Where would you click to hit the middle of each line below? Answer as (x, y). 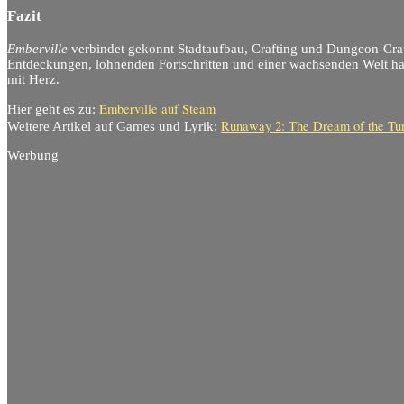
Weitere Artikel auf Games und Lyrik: (114, 127)
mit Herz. (33, 79)
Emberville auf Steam (157, 109)
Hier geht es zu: (53, 110)
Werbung (33, 155)
